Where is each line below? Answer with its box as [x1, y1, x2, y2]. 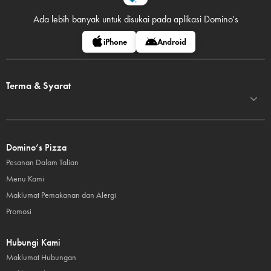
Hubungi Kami [6, 237, 60, 248]
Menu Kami [6, 174, 44, 184]
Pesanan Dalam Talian [6, 157, 79, 168]
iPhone [103, 37, 127, 47]
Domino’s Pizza [6, 142, 67, 153]
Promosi [6, 206, 31, 217]
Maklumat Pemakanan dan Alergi [6, 190, 116, 200]
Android [157, 37, 186, 47]
